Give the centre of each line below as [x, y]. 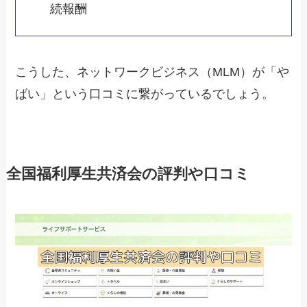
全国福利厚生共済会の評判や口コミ [128, 174]
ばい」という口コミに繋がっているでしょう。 [145, 94]
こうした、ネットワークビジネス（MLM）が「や [152, 72]
